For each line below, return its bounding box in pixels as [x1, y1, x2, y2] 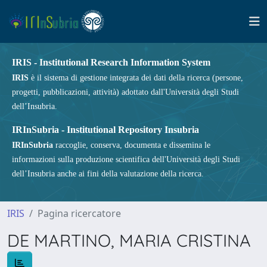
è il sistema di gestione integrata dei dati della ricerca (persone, [29, 73, 243, 82]
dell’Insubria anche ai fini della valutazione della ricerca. [12, 169, 204, 178]
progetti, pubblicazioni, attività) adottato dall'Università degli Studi [12, 88, 239, 97]
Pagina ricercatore [38, 207, 121, 220]
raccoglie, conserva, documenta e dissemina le [53, 141, 210, 150]
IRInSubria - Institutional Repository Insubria [12, 125, 199, 135]
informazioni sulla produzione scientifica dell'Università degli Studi [12, 155, 240, 164]
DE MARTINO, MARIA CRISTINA [7, 229, 251, 251]
